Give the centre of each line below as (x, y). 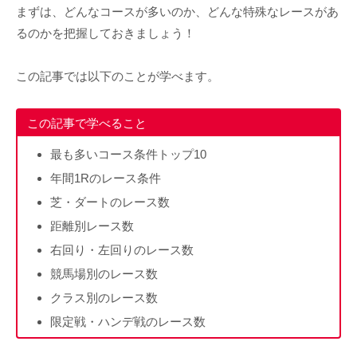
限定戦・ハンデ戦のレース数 (128, 321)
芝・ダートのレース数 (110, 202)
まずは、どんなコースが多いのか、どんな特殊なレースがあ (177, 11)
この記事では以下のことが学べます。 (118, 76)
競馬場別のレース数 (104, 273)
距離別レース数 (92, 226)
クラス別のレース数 (104, 297)
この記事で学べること (87, 123)
